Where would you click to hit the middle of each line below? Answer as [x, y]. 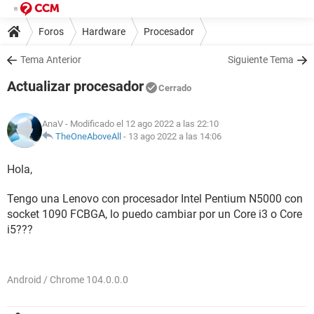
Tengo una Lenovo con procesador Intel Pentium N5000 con [155, 199]
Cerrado [175, 88]
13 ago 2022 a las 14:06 [175, 136]
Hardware [104, 31]
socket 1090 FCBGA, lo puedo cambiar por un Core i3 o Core [155, 214]
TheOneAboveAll [88, 136]
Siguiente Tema [261, 60]
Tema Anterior [51, 60]
